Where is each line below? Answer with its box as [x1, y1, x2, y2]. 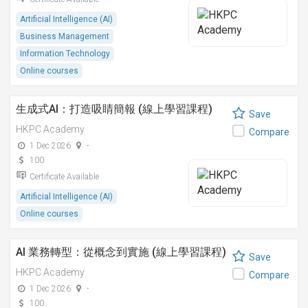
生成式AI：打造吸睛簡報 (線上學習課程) [16, 102, 212, 115]
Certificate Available [30, 172, 99, 181]
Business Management [20, 32, 109, 41]
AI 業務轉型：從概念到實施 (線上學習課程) [16, 245, 226, 258]
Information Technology [20, 49, 110, 58]
